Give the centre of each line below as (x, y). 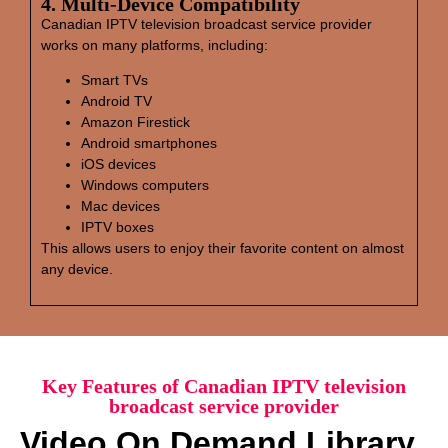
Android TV (116, 101)
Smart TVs (114, 80)
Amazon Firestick (135, 122)
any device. (77, 269)
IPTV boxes (117, 227)
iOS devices (118, 164)
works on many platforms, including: (154, 44)
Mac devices (120, 206)
